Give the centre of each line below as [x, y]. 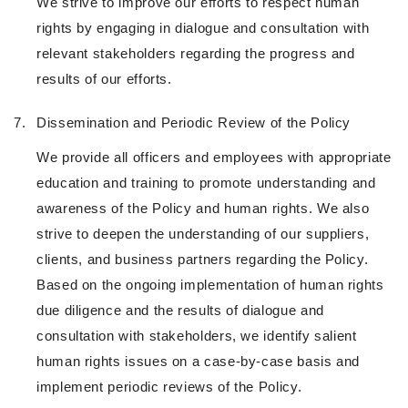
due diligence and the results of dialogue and [180, 311]
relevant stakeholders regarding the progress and [196, 54]
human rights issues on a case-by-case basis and [199, 362]
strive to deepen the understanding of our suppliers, [203, 234]
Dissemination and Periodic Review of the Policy [194, 123]
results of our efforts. [104, 79]
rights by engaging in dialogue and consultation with [203, 28]
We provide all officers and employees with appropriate [214, 158]
